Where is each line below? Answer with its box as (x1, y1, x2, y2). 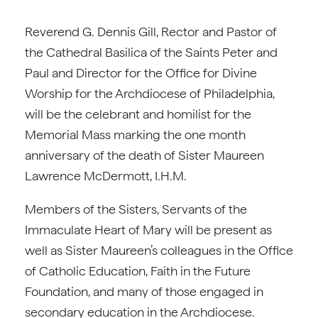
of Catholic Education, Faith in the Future (25, 263, 251, 278)
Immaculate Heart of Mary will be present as (25, 222, 272, 237)
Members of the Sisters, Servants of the (25, 202, 247, 216)
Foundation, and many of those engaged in (25, 284, 263, 299)
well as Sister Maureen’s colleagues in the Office (25, 243, 293, 258)
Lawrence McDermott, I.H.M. (25, 168, 187, 183)
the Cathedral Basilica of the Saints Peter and (25, 45, 278, 60)
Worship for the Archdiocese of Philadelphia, (25, 86, 275, 101)
